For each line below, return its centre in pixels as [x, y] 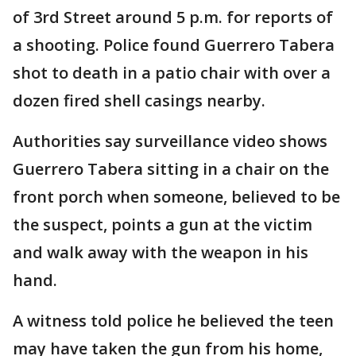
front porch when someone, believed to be [176, 197]
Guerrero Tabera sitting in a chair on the [171, 169]
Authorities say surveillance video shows [170, 141]
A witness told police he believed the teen [173, 321]
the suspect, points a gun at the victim [163, 224]
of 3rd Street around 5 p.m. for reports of [173, 17]
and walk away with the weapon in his [161, 252]
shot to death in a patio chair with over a [172, 73]
